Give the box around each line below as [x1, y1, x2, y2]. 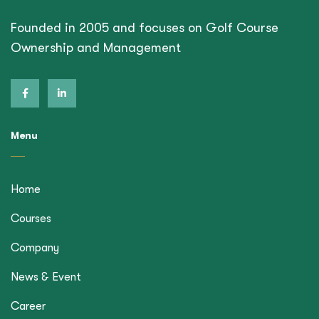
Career [11, 299, 46, 313]
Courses [11, 211, 51, 225]
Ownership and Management [11, 40, 181, 55]
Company [11, 241, 59, 254]
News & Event [11, 270, 81, 283]
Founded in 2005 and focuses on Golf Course [11, 20, 278, 35]
